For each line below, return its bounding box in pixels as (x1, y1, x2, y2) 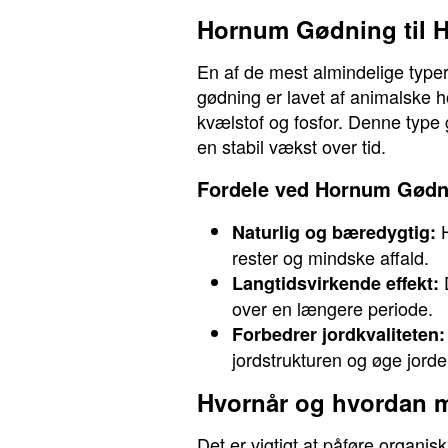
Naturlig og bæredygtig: (232, 219, 436, 245)
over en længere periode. (232, 295, 433, 321)
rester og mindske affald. (232, 244, 429, 270)
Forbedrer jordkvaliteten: (232, 321, 445, 347)
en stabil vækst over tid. (197, 133, 386, 159)
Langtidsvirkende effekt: (232, 270, 439, 296)
